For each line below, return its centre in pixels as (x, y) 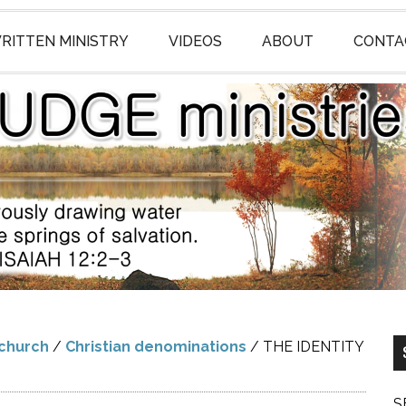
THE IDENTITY (312, 347)
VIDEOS (195, 41)
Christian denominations (156, 347)
